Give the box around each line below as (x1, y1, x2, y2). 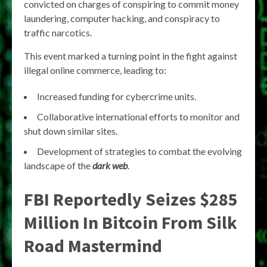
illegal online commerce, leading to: (24, 64, 166, 76)
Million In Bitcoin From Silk (24, 210, 237, 234)
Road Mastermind (24, 234, 162, 257)
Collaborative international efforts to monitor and (37, 110, 240, 122)
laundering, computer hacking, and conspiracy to (24, 12, 220, 24)
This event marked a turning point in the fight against (24, 49, 237, 61)
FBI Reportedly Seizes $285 (24, 187, 238, 210)
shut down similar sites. (24, 125, 117, 136)
